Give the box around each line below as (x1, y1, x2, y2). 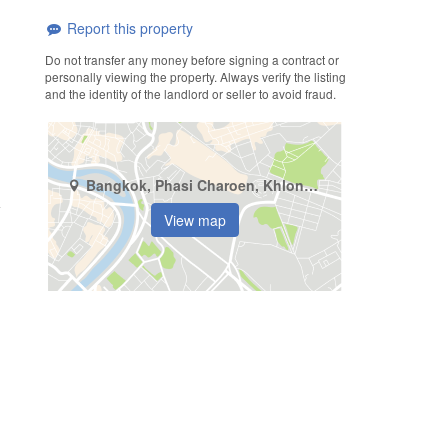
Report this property (62, 18, 193, 39)
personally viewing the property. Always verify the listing (44, 67, 346, 85)
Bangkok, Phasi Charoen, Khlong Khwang (303, 175, 318, 196)
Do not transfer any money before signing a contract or (44, 50, 339, 68)
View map (164, 210, 227, 231)
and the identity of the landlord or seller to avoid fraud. (44, 84, 336, 102)
